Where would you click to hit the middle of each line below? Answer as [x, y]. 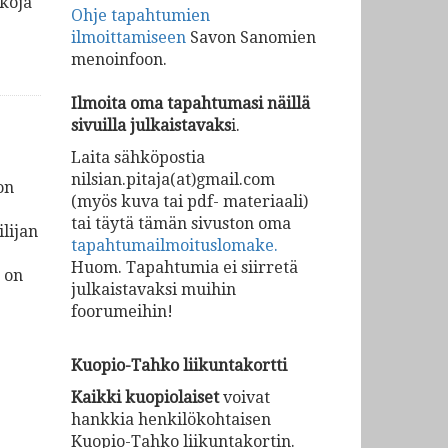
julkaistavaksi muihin [153, 289]
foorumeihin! [122, 311]
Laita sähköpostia [138, 157]
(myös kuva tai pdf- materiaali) [189, 201]
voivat [244, 397]
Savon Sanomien [251, 37]
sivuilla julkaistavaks [151, 125]
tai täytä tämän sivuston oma [181, 223]
